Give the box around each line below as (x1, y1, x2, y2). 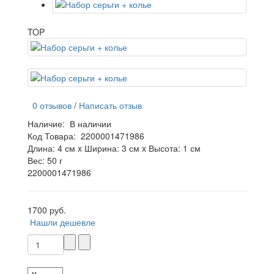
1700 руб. (28, 204, 66, 216)
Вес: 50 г (28, 154, 62, 166)
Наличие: (28, 117, 70, 130)
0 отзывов (28, 99, 72, 111)
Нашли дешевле (30, 216, 95, 228)
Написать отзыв (79, 99, 142, 111)
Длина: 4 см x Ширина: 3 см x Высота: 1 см (28, 142, 201, 154)
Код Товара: (28, 130, 76, 142)
